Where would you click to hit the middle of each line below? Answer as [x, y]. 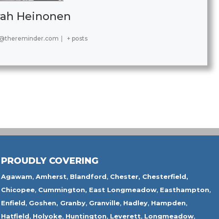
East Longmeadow [122, 190]
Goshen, [43, 203]
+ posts [77, 39]
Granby [73, 203]
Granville [104, 203]
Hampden [168, 203]
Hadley [135, 203]
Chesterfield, [165, 177]
